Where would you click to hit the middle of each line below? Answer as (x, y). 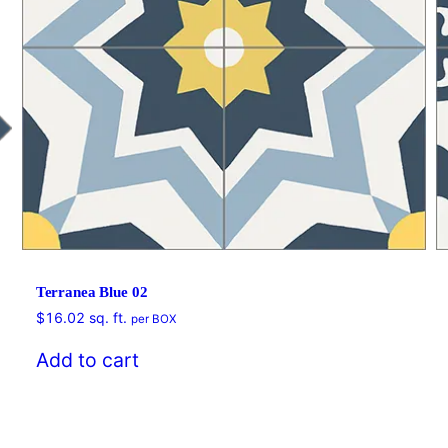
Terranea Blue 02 (91, 292)
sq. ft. (107, 318)
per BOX (153, 319)
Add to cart (87, 360)
